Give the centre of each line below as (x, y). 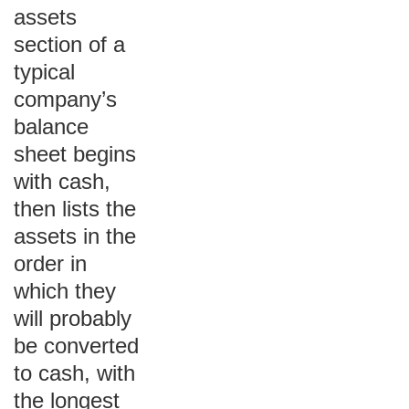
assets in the (75, 236)
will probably (73, 318)
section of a (69, 44)
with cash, (62, 181)
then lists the (75, 209)
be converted (76, 346)
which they (65, 291)
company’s (65, 99)
